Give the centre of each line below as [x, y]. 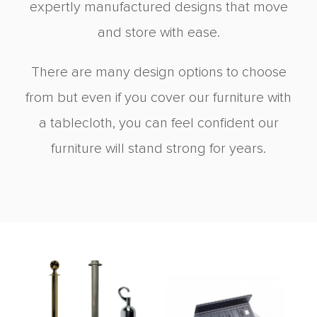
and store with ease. [158, 33]
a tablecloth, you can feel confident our [158, 123]
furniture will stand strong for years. [158, 149]
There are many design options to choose [158, 73]
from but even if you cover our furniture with [158, 98]
